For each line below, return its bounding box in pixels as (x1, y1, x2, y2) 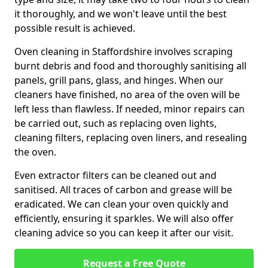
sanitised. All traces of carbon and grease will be (14, 183, 232, 196)
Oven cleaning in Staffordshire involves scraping (14, 45, 233, 58)
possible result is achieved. (14, 22, 135, 35)
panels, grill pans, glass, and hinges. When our (14, 74, 224, 87)
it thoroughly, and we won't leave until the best (14, 7, 227, 20)
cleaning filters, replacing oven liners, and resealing (14, 131, 247, 144)
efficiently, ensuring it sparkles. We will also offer (14, 212, 234, 225)
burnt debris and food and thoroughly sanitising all (14, 59, 246, 72)
